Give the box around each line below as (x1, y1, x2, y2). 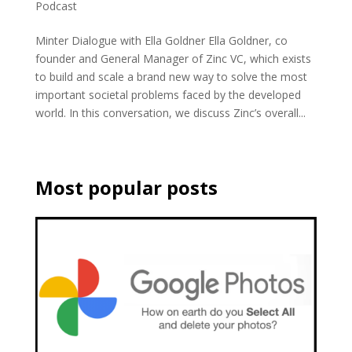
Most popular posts (35, 174, 218, 200)
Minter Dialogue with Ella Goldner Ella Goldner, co (35, 32, 288, 48)
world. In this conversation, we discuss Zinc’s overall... (35, 104, 306, 120)
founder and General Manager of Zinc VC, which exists (35, 50, 311, 66)
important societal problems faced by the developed (35, 86, 301, 102)
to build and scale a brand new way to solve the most (35, 68, 307, 84)
